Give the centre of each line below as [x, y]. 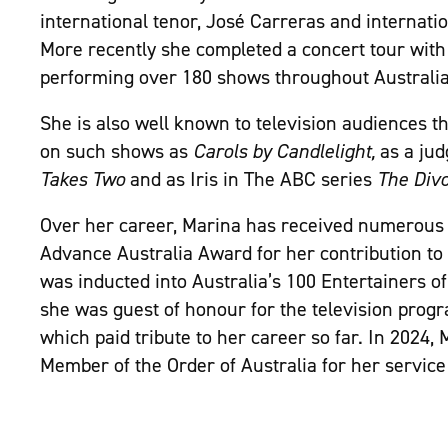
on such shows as [116, 151]
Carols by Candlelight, [286, 151]
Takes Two [85, 179]
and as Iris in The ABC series [253, 179]
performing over [111, 77]
